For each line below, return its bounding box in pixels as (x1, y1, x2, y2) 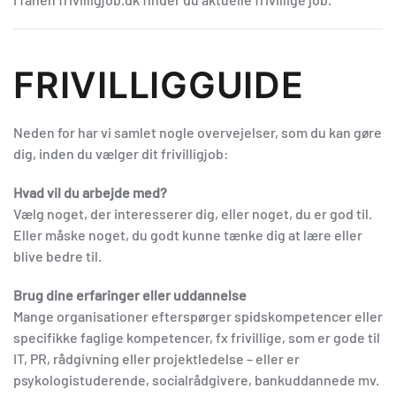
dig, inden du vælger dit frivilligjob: (13, 144, 229, 162)
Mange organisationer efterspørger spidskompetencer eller (13, 307, 383, 324)
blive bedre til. (13, 247, 102, 264)
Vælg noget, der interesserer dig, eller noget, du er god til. (13, 204, 372, 222)
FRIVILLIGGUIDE (13, 62, 304, 107)
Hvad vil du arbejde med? (13, 183, 167, 201)
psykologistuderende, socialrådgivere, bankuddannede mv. (13, 370, 379, 388)
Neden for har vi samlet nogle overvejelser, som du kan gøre (13, 123, 382, 141)
